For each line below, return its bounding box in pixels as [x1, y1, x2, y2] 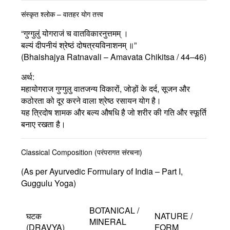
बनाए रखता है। [21, 118, 66, 130]
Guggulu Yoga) [21, 177, 76, 189]
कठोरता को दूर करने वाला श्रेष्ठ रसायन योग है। [21, 94, 161, 106]
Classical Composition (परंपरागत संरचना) [21, 146, 142, 157]
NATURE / [155, 209, 193, 222]
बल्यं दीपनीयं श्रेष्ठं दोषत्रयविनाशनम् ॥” [21, 39, 137, 51]
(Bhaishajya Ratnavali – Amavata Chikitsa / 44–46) [21, 50, 206, 63]
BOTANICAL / [89, 204, 139, 216]
